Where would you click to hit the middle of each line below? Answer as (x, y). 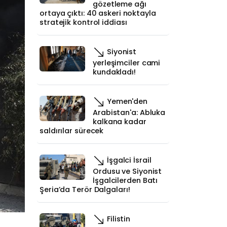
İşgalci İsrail (128, 160)
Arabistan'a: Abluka (129, 112)
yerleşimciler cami (127, 63)
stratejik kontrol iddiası (83, 22)
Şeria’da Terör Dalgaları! (85, 190)
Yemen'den (126, 101)
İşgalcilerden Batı (125, 180)
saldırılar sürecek (72, 131)
